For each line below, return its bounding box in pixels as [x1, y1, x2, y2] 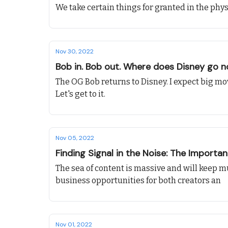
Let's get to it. [55, 89, 105, 99]
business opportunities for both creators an [55, 176, 221, 185]
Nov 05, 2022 [55, 134, 94, 142]
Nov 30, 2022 [55, 47, 94, 55]
